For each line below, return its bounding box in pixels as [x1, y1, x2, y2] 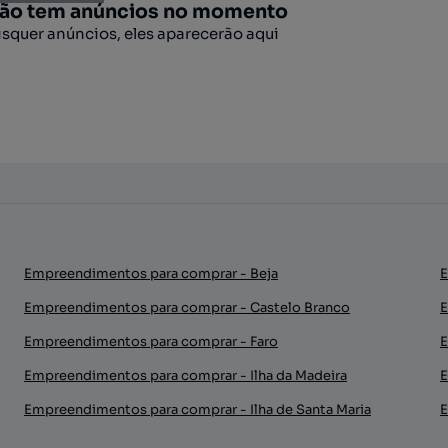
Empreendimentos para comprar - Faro [24, 333, 278, 350]
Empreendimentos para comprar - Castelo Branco [24, 299, 350, 316]
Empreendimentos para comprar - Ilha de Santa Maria [24, 401, 371, 418]
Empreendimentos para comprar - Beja [24, 265, 278, 282]
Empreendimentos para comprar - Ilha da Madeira [24, 367, 347, 384]
